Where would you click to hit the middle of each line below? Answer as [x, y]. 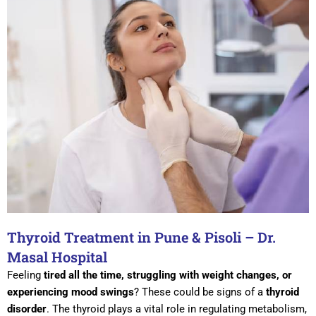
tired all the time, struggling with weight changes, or [168, 275]
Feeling [25, 275]
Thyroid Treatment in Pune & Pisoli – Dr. [141, 237]
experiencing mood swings [71, 292]
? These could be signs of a [200, 292]
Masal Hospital [57, 256]
